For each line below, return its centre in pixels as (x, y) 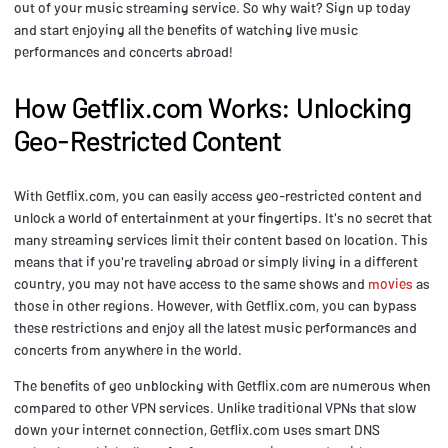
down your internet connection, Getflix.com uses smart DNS (197, 429)
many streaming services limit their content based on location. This (221, 239)
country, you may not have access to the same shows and (191, 283)
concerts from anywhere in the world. (128, 349)
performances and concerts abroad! (123, 51)
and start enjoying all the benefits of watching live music (186, 29)
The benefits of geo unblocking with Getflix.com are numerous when (222, 385)
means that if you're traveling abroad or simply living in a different (216, 261)
